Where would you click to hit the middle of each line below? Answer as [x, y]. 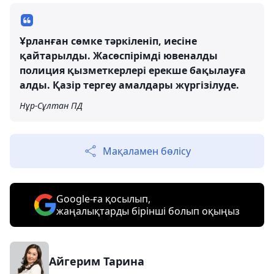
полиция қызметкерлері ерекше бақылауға [133, 70]
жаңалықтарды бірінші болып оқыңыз [148, 211]
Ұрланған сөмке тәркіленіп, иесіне [108, 41]
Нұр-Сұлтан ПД [51, 105]
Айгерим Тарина [97, 261]
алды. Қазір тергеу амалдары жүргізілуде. [129, 85]
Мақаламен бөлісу [147, 151]
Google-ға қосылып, [103, 198]
